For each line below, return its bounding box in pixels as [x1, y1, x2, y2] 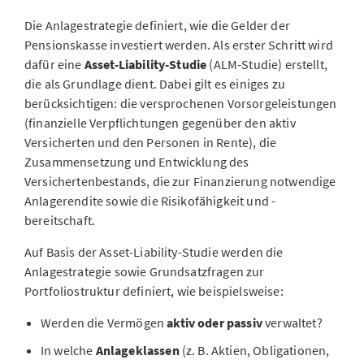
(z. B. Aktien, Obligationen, [181, 342, 330, 358]
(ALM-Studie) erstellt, [206, 56, 327, 72]
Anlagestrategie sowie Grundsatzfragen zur [24, 263, 265, 279]
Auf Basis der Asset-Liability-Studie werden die [24, 244, 284, 260]
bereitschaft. [24, 212, 96, 228]
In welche [41, 342, 96, 358]
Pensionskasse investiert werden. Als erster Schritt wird [24, 37, 333, 53]
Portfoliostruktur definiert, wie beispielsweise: [24, 283, 284, 299]
